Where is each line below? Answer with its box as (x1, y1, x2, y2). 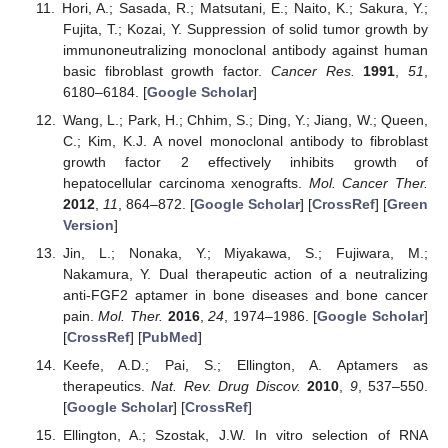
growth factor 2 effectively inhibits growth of (62, 154, 428, 171)
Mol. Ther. (98, 308, 164, 325)
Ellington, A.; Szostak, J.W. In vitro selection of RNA (62, 427, 428, 444)
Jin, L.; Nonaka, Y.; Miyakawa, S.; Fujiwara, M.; (62, 245, 428, 262)
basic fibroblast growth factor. (62, 62, 271, 79)
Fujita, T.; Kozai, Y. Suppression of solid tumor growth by (62, 20, 428, 37)
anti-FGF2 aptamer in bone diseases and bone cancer (62, 287, 428, 304)
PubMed (141, 329, 198, 346)
